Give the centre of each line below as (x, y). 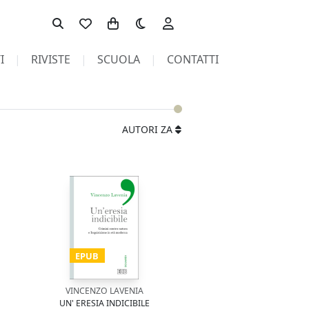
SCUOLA (118, 59)
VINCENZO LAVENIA (104, 291)
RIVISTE (50, 59)
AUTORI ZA (147, 129)
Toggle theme (162, 17)
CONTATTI (192, 59)
